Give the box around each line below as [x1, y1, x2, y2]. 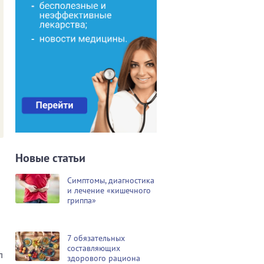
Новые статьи [15, 150, 85, 166]
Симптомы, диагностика [67, 174, 154, 186]
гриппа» [67, 194, 96, 206]
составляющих [67, 242, 120, 253]
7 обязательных [67, 232, 125, 243]
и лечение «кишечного [67, 184, 151, 196]
